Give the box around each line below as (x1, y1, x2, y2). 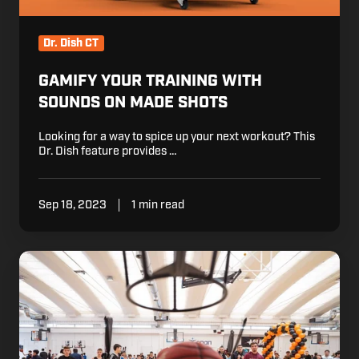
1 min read (131, 200, 184, 211)
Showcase (19, 271, 87, 284)
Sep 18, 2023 (38, 200, 107, 211)
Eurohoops (19, 253, 89, 267)
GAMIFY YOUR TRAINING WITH (38, 74, 262, 89)
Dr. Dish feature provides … (38, 146, 176, 157)
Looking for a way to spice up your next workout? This (38, 131, 315, 143)
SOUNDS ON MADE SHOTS (38, 95, 228, 111)
